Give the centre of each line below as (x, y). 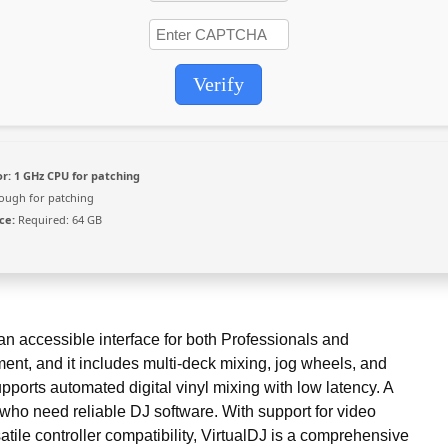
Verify (218, 84)
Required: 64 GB (58, 219)
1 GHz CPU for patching (75, 175)
